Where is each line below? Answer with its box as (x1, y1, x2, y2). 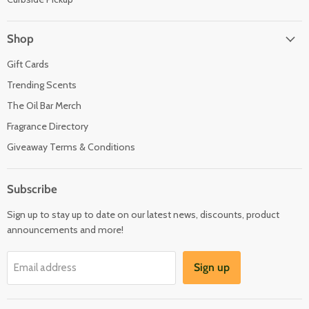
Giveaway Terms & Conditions (7, 141, 135, 153)
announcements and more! (7, 223, 123, 236)
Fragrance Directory (7, 120, 88, 132)
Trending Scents (7, 79, 77, 91)
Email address (14, 261, 77, 274)
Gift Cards (7, 58, 49, 70)
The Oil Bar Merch (7, 99, 81, 112)
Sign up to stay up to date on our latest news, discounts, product (7, 208, 279, 221)
